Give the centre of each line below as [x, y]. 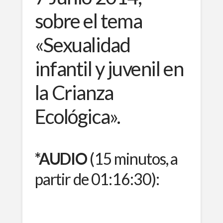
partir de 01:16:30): [97, 179]
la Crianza [74, 92]
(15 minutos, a [134, 158]
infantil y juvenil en [109, 68]
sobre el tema [88, 21]
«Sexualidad [82, 45]
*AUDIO [62, 158]
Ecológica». [77, 116]
